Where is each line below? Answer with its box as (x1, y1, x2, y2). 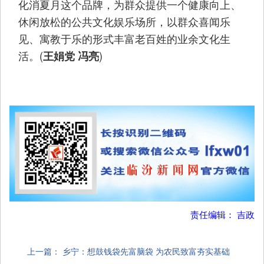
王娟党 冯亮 (43, 48, 99, 64)
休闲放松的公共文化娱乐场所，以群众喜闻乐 (18, 14, 230, 29)
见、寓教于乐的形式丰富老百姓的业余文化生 (18, 31, 230, 47)
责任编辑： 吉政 (190, 207, 255, 220)
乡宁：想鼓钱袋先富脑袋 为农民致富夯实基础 (62, 245, 230, 257)
